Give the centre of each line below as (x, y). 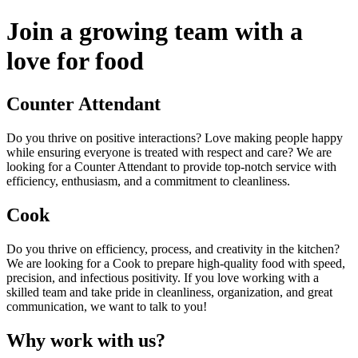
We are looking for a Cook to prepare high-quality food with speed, (176, 263)
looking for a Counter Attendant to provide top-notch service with (171, 166)
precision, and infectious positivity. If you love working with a (163, 277)
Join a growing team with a (155, 32)
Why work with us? (86, 340)
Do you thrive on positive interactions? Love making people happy (175, 137)
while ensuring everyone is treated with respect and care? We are (169, 152)
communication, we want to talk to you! (107, 306)
